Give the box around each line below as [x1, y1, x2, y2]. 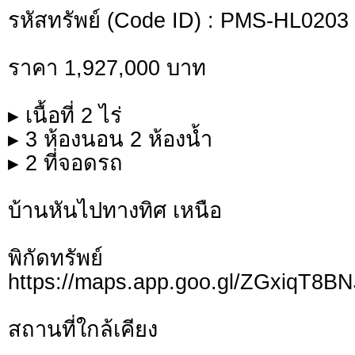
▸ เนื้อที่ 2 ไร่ [8, 103, 122, 128]
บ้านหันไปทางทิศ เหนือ [8, 198, 222, 223]
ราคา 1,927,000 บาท [8, 55, 206, 81]
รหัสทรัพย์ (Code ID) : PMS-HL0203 [8, 8, 349, 33]
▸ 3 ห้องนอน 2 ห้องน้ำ [8, 127, 212, 152]
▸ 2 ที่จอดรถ [8, 151, 123, 176]
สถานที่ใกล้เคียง [8, 317, 158, 342]
